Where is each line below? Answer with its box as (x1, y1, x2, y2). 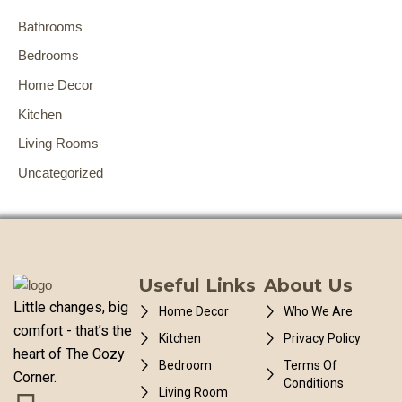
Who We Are (284, 304, 354, 319)
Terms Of (284, 358, 338, 373)
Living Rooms (18, 136, 99, 152)
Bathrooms (18, 19, 83, 34)
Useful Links (138, 275, 257, 297)
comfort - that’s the (13, 321, 132, 339)
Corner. (13, 368, 57, 386)
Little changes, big (13, 298, 128, 316)
